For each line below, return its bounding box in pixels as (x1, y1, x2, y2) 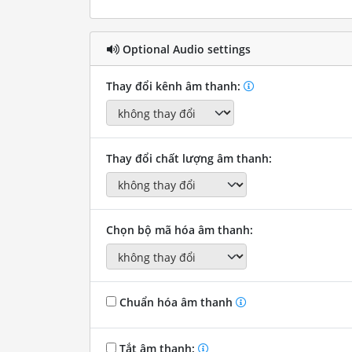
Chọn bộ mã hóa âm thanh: (105, 222, 253, 238)
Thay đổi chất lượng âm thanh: (105, 150, 272, 166)
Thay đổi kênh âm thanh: (105, 79, 244, 94)
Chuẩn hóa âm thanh (115, 294, 236, 310)
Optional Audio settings (119, 41, 251, 57)
